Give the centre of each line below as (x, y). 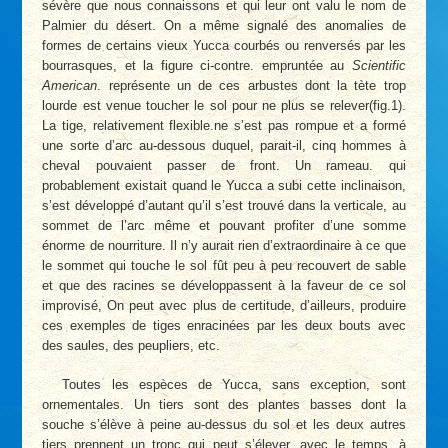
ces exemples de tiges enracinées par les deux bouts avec (224, 325)
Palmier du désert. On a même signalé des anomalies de (224, 25)
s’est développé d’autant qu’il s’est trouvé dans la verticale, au (224, 205)
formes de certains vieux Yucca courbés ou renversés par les (224, 45)
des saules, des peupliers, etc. (131, 345)
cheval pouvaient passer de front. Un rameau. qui (224, 165)
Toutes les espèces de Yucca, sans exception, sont (234, 385)
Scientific (378, 65)
